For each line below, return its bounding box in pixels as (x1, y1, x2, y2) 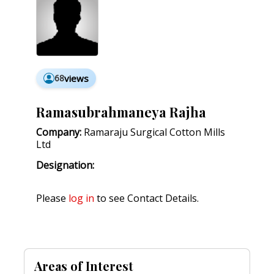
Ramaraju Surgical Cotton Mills (81, 125, 225, 139)
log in (68, 191, 94, 206)
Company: (36, 125, 81, 139)
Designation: (36, 158, 94, 172)
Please (36, 191, 68, 206)
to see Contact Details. (94, 191, 199, 206)
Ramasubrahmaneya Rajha (36, 103, 206, 121)
